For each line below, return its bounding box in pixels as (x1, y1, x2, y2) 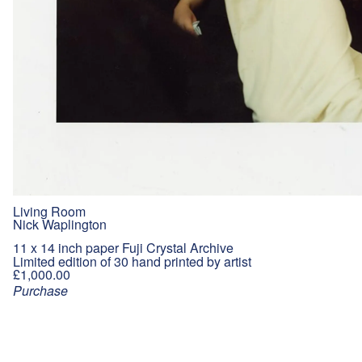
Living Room (13, 201, 86, 221)
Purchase (13, 280, 68, 300)
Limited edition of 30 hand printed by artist (13, 251, 251, 271)
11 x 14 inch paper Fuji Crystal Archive (13, 238, 234, 257)
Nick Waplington (13, 214, 107, 234)
